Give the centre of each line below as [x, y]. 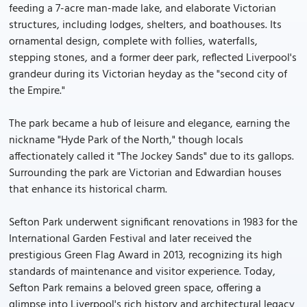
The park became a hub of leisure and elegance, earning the [149, 124]
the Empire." [37, 91]
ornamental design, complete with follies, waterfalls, [133, 42]
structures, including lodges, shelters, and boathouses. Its [145, 25]
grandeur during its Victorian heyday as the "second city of [148, 75]
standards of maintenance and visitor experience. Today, [142, 272]
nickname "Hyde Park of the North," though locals [126, 140]
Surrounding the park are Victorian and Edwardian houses [145, 173]
